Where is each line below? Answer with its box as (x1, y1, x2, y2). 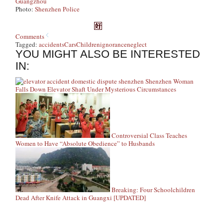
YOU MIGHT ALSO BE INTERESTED (15, 48, 201, 60)
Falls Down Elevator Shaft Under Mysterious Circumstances (15, 85, 177, 94)
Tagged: (15, 40, 39, 49)
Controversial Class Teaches (111, 131, 188, 140)
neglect (127, 40, 147, 49)
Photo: (15, 4, 35, 13)
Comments (15, 32, 45, 41)
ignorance (100, 40, 127, 49)
